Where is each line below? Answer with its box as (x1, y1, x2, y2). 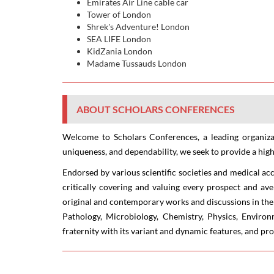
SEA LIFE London (87, 34, 151, 45)
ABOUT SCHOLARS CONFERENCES (76, 103, 235, 116)
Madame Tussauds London (87, 58, 187, 69)
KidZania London (87, 46, 152, 57)
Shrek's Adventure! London (87, 21, 190, 32)
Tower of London (87, 9, 151, 20)
